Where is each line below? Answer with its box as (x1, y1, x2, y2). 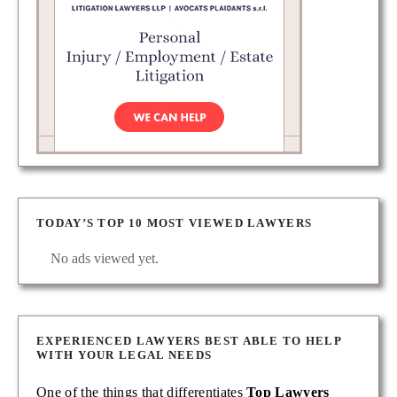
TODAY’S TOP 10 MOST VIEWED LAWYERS (36, 215, 313, 230)
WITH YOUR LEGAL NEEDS (36, 347, 213, 362)
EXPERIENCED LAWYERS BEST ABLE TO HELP (36, 333, 342, 347)
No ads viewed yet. (51, 250, 159, 266)
